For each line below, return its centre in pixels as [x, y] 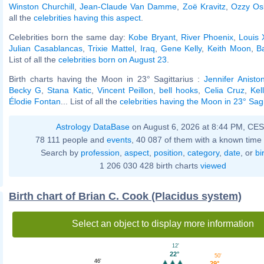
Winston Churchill [42, 6]
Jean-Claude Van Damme [128, 6]
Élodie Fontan [35, 101]
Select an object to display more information [163, 223]
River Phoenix [207, 37]
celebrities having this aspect [87, 17]
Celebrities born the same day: [69, 37]
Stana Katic [69, 90]
